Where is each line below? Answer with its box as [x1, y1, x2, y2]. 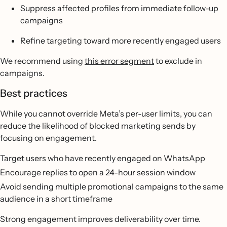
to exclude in [154, 56, 202, 66]
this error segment [85, 56, 154, 66]
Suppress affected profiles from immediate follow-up [20, 3, 218, 13]
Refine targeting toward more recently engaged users [20, 35, 221, 46]
